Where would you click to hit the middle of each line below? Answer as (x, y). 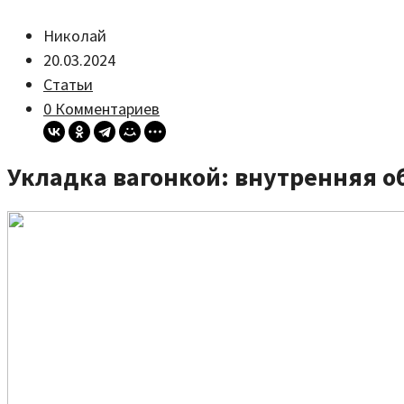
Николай (75, 36)
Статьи (68, 84)
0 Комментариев (101, 109)
